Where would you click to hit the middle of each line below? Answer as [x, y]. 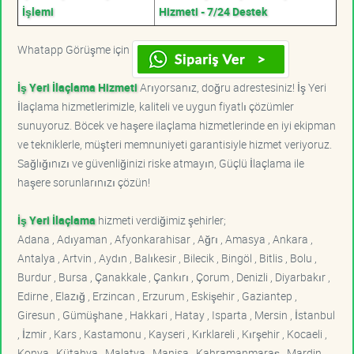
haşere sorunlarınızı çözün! [84, 182]
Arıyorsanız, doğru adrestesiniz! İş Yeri [232, 87]
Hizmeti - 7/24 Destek [213, 11]
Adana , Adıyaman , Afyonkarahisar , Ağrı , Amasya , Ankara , [165, 239]
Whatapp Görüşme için [75, 49]
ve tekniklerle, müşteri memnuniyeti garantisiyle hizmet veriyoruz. [175, 144]
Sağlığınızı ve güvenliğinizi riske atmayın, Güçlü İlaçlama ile [161, 163]
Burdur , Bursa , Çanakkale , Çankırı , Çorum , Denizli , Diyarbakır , [174, 277]
